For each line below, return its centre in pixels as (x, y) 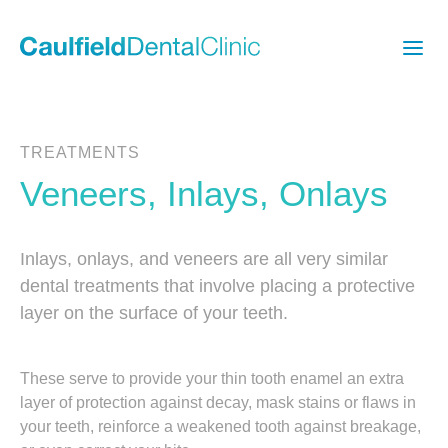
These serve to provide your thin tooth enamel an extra (212, 378)
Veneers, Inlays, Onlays (204, 193)
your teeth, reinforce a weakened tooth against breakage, (220, 426)
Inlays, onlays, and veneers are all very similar (204, 259)
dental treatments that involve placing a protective (217, 286)
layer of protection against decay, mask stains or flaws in (218, 402)
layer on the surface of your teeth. (154, 313)
